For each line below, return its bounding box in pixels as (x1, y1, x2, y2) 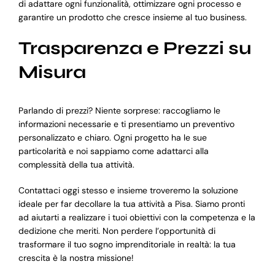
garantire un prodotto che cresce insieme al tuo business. (18, 11, 247, 23)
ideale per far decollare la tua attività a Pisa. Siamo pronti (18, 198, 245, 210)
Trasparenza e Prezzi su (18, 37, 251, 59)
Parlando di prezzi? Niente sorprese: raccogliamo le (18, 105, 220, 117)
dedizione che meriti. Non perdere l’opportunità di (18, 225, 215, 237)
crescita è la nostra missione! (18, 252, 134, 264)
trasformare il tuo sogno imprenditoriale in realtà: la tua (18, 239, 236, 250)
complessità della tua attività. (18, 159, 134, 171)
